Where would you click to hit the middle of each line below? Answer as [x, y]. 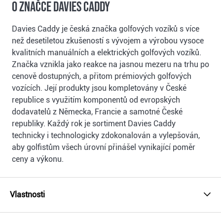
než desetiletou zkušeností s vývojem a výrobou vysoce [108, 40]
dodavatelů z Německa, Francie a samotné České [97, 111]
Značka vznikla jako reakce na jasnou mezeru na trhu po [110, 64]
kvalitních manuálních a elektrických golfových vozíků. [107, 52]
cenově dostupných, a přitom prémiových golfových [102, 76]
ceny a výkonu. [38, 159]
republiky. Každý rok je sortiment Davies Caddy [94, 123]
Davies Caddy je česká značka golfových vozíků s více [106, 29]
